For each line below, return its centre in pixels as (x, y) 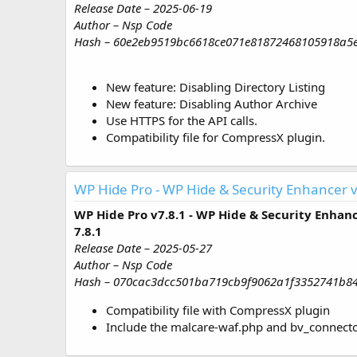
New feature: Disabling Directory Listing (216, 87)
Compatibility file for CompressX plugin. (216, 137)
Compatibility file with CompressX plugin (218, 310)
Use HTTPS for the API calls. (182, 121)
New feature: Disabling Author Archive (212, 104)
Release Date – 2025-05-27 (143, 248)
